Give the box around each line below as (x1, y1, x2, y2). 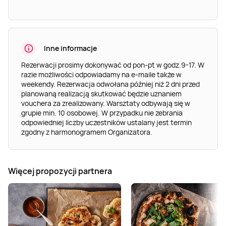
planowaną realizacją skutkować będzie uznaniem (21, 88, 182, 98)
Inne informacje (44, 43, 97, 53)
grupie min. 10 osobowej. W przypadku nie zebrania (21, 107, 183, 118)
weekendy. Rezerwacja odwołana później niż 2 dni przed (21, 79, 200, 89)
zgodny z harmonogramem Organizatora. (21, 127, 152, 137)
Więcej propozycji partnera (8, 165, 112, 177)
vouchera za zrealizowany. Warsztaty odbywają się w (21, 98, 190, 108)
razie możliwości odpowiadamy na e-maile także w (21, 69, 182, 79)
